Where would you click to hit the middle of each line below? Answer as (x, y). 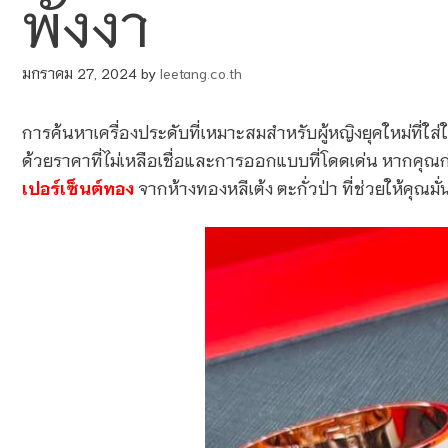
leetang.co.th (201, 73)
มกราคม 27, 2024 (79, 73)
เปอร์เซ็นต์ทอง (78, 187)
